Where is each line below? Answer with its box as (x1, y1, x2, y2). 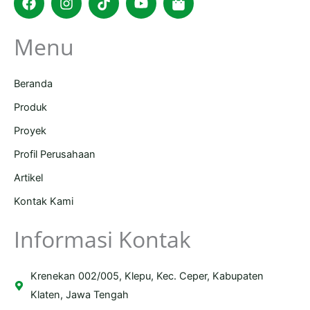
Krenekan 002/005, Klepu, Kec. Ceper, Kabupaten (30, 270, 264, 283)
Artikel (14, 172, 43, 185)
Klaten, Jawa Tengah (30, 289, 129, 302)
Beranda (14, 77, 53, 91)
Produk (14, 101, 47, 114)
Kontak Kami (14, 195, 73, 208)
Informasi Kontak (14, 224, 191, 255)
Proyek (14, 125, 46, 138)
